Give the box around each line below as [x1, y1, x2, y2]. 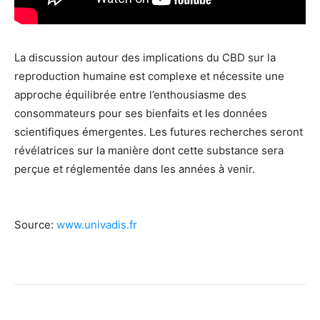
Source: [14, 217, 56, 231]
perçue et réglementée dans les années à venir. [14, 161, 255, 176]
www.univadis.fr [56, 217, 137, 231]
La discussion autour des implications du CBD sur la [14, 50, 276, 64]
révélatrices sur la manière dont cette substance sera [14, 143, 284, 157]
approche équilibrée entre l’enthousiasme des [14, 87, 246, 101]
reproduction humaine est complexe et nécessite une [14, 69, 284, 83]
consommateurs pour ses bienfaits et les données [14, 106, 267, 120]
